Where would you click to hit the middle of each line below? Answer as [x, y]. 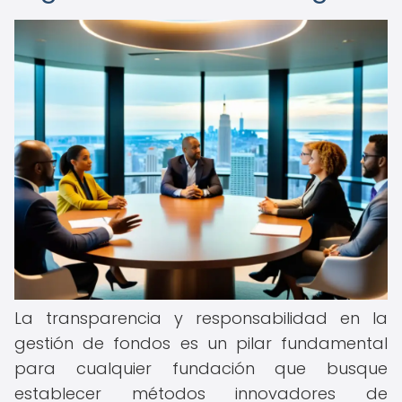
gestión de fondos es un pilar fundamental [201, 343]
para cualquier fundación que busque [201, 368]
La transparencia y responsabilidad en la [201, 318]
